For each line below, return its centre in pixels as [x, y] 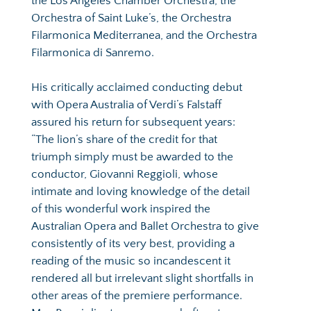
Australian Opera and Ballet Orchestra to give [145, 226]
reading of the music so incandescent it [131, 261]
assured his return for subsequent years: [133, 122]
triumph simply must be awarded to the [132, 157]
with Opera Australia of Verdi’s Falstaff [126, 104]
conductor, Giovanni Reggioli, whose [125, 174]
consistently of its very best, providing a [133, 243]
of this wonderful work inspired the [121, 209]
